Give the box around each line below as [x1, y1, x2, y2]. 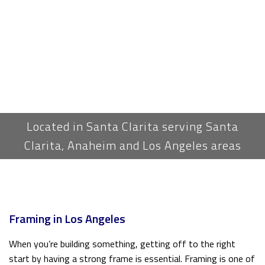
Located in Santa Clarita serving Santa [27, 117, 238, 135]
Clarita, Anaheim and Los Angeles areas [24, 135, 241, 154]
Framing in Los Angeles [9, 209, 125, 228]
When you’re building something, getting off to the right [9, 236, 235, 251]
